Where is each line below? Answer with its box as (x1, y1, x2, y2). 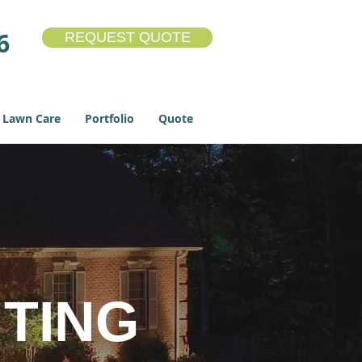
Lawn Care (2, 111, 61, 126)
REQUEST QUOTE (64, 29, 191, 45)
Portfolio (85, 111, 134, 126)
